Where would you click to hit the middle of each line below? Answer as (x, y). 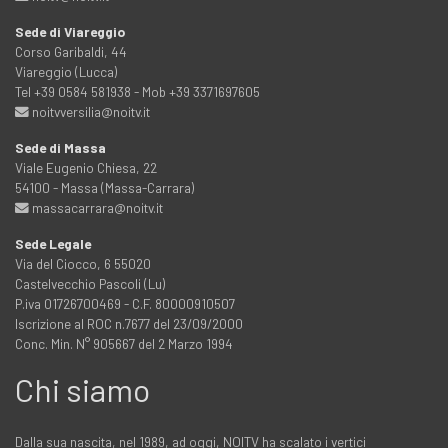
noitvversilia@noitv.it (89, 112)
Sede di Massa (60, 148)
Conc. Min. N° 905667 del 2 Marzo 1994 (124, 344)
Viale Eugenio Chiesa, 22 (86, 168)
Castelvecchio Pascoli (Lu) (90, 284)
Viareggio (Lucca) (66, 72)
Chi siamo (82, 389)
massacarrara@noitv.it (96, 208)
